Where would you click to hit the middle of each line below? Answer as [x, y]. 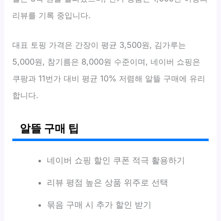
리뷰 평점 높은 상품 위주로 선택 [107, 182]
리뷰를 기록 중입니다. [52, 15]
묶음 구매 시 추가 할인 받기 [99, 204]
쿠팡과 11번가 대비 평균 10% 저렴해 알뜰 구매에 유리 [109, 78]
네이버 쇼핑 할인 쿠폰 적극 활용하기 [116, 160]
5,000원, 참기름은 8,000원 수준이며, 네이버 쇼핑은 [107, 61]
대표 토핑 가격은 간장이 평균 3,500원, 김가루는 [99, 45]
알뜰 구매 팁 [50, 128]
